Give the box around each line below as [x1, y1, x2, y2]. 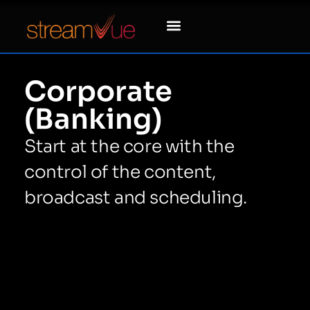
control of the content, [24, 161, 216, 183]
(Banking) [24, 101, 162, 137]
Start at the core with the [24, 135, 235, 157]
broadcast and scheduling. [24, 186, 248, 208]
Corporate [24, 73, 172, 109]
